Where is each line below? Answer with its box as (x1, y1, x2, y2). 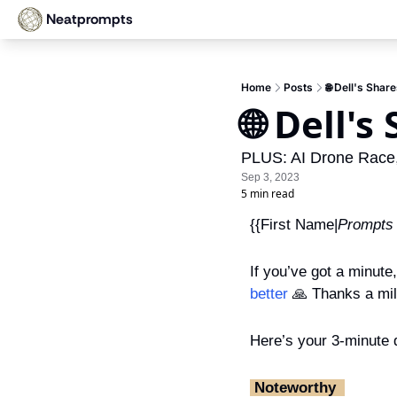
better (250, 285, 288, 302)
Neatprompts (46, 10, 133, 28)
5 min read (241, 186, 294, 201)
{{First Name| (250, 216, 338, 233)
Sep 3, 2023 (241, 171, 300, 183)
